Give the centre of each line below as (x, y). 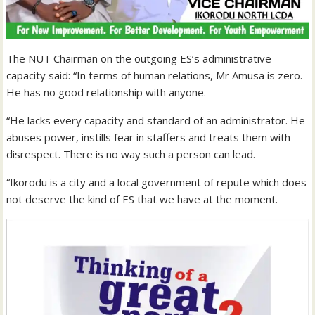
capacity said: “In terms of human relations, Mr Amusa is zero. (155, 76)
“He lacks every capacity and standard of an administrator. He (156, 121)
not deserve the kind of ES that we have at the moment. (142, 199)
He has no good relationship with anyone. (107, 92)
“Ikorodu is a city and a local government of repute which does (157, 182)
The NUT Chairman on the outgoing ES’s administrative (139, 59)
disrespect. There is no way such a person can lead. (131, 154)
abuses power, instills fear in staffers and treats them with (149, 137)
